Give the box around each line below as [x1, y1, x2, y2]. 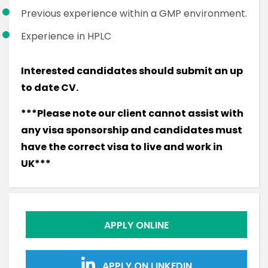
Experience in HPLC [21, 29, 111, 43]
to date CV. [21, 81, 78, 95]
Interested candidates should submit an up [21, 64, 243, 78]
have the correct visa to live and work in [21, 140, 223, 154]
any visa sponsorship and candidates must [21, 123, 242, 137]
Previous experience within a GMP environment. [21, 7, 247, 20]
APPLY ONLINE [104, 218, 169, 232]
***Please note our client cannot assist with [21, 106, 243, 120]
